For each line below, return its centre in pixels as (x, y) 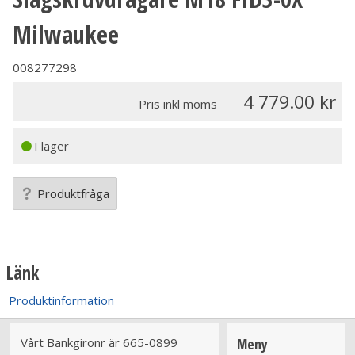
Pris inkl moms (178, 104)
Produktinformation (61, 301)
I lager (52, 146)
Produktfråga (74, 193)
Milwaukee (66, 35)
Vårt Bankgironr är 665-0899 (99, 343)
